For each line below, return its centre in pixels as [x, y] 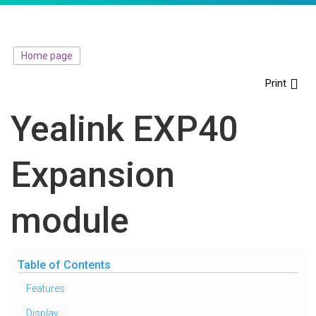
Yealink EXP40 [124, 129]
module [70, 221]
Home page [47, 56]
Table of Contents [64, 265]
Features [45, 288]
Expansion [93, 175]
